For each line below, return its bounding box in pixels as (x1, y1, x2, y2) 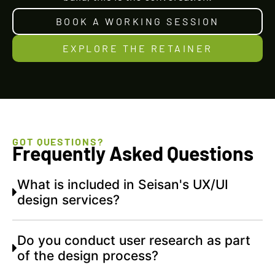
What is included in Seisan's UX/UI (17, 177, 229, 193)
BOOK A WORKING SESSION (55, 15, 220, 28)
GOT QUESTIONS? (12, 136, 104, 148)
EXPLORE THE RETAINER (62, 42, 213, 55)
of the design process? (17, 248, 159, 264)
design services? (17, 192, 120, 208)
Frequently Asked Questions (12, 141, 254, 165)
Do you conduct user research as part (17, 233, 251, 249)
